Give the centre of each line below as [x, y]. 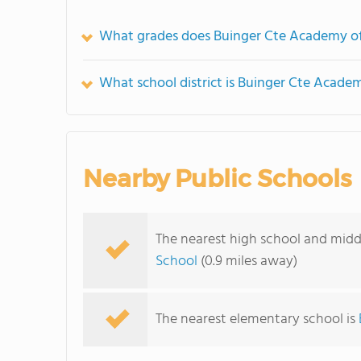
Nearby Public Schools [217, 178]
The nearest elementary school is [257, 320]
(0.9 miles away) [247, 261]
